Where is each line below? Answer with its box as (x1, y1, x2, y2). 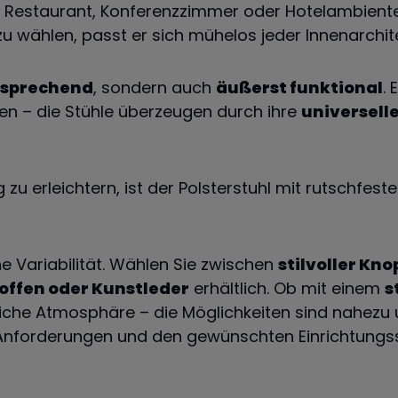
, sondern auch (93, 76, 216, 99)
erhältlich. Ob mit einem (189, 277, 385, 299)
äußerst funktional (216, 76, 383, 99)
